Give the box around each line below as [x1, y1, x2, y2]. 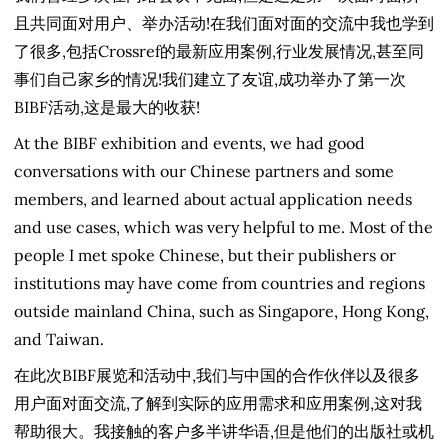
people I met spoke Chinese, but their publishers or [14, 244, 396, 265]
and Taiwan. [14, 328, 104, 349]
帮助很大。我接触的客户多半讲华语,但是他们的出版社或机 [14, 420, 434, 441]
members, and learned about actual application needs [14, 188, 412, 209]
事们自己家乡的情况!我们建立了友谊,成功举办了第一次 [14, 68, 406, 89]
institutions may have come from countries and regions [14, 272, 425, 293]
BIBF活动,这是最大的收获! [14, 96, 200, 117]
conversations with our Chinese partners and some [14, 160, 394, 181]
